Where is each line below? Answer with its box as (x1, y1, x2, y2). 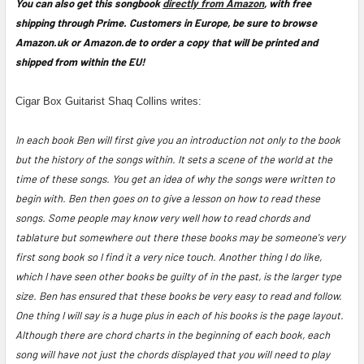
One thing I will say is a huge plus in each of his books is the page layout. (15, 308, 344, 322)
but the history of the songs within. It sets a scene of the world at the (15, 152, 332, 166)
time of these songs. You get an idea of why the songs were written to (15, 171, 335, 185)
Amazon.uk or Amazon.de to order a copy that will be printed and (15, 35, 318, 49)
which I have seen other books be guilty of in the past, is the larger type (15, 269, 341, 283)
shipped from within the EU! (15, 54, 145, 68)
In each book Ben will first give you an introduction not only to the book (15, 132, 340, 146)
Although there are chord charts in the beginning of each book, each (15, 327, 330, 341)
